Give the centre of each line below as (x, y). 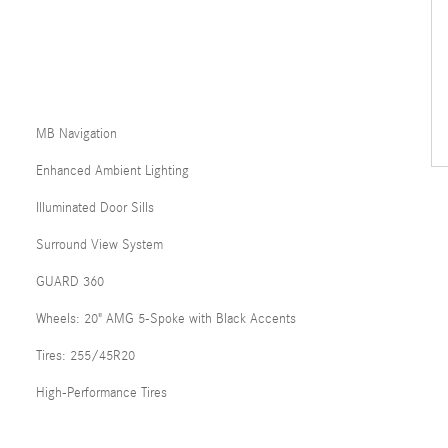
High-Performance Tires (101, 393)
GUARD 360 (70, 282)
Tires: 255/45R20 (85, 356)
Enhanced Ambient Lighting (112, 171)
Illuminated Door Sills (95, 208)
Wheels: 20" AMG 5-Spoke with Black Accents (166, 319)
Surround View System (99, 245)
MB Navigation (76, 134)
